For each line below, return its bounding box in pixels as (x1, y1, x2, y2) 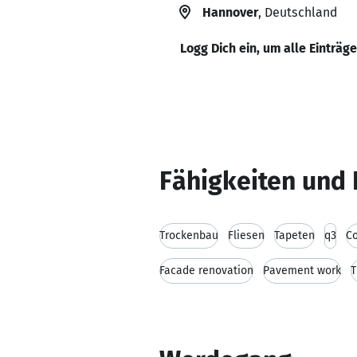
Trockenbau (159, 229, 218, 242)
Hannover (202, 5, 258, 20)
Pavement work (263, 264, 341, 277)
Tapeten (274, 229, 315, 242)
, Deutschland (258, 5, 337, 20)
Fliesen (228, 229, 265, 242)
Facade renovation (159, 264, 253, 277)
